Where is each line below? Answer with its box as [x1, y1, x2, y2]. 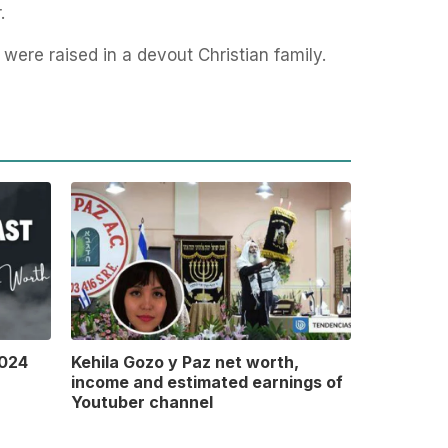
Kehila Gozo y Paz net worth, [70, 352, 299, 373]
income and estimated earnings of [70, 372, 343, 393]
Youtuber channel [70, 392, 213, 413]
